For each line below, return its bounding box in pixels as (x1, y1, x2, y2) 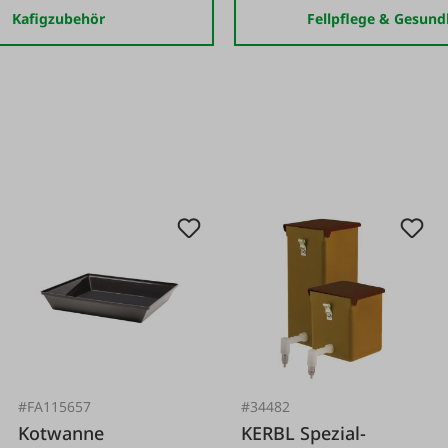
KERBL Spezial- (241, 420, 301, 445)
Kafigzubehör (12, 9, 105, 28)
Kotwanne (18, 420, 105, 445)
